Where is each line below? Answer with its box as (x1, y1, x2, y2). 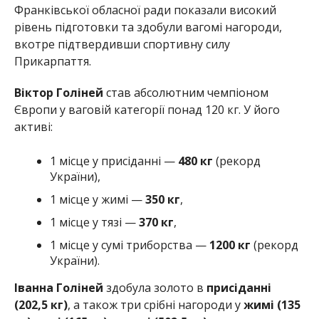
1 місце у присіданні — (49, 152, 178, 169)
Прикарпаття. (14, 53, 91, 69)
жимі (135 (240, 296, 300, 313)
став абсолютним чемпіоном (103, 84, 268, 100)
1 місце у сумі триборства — (49, 236, 206, 253)
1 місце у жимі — (49, 191, 145, 207)
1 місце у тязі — (49, 214, 139, 230)
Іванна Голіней (14, 279, 103, 296)
